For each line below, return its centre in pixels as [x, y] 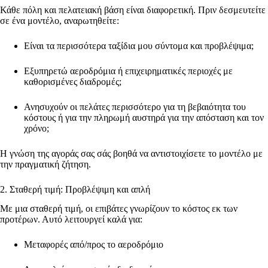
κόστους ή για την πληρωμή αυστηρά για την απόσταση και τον [144, 117]
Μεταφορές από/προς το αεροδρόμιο [95, 245]
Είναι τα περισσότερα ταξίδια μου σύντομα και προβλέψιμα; [140, 45]
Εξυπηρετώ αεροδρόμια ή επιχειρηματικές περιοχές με [128, 71]
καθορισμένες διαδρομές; [74, 81]
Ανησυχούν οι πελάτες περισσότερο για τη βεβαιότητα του [135, 106]
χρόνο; [38, 128]
